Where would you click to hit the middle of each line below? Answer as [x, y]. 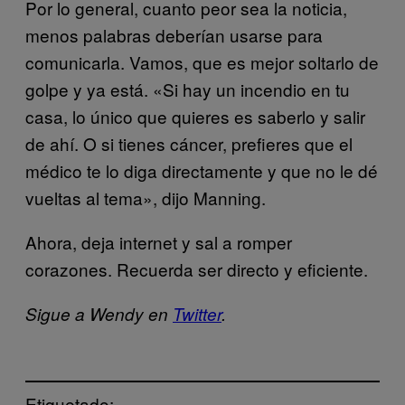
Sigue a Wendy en [99, 313]
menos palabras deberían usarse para [174, 34]
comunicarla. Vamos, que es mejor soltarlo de [202, 61]
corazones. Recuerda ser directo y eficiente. [197, 268]
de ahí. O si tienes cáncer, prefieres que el [189, 143]
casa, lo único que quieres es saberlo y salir [195, 116]
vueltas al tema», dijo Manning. [146, 197]
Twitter [197, 313]
